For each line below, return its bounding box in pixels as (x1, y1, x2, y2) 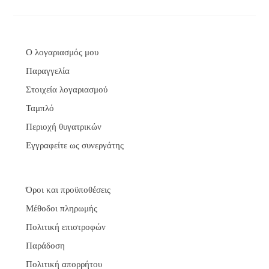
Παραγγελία (25, 65, 70, 76)
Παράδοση (25, 240, 65, 250)
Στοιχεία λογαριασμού (25, 84, 107, 94)
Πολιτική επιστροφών (25, 222, 106, 232)
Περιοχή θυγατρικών (25, 121, 101, 131)
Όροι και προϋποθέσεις (25, 184, 110, 195)
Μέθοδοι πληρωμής (25, 203, 97, 213)
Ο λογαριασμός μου (25, 47, 98, 57)
